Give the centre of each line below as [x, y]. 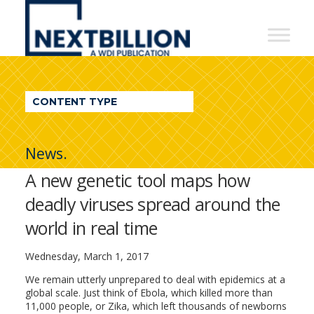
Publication [83, 126]
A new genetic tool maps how [137, 180]
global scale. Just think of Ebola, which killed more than [149, 293]
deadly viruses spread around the [152, 204]
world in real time [91, 228]
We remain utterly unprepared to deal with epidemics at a [155, 279]
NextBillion [81, 14]
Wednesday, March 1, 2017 [87, 256]
